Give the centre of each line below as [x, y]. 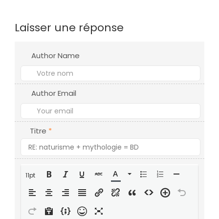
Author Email [54, 93]
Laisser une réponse [69, 28]
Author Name [56, 55]
